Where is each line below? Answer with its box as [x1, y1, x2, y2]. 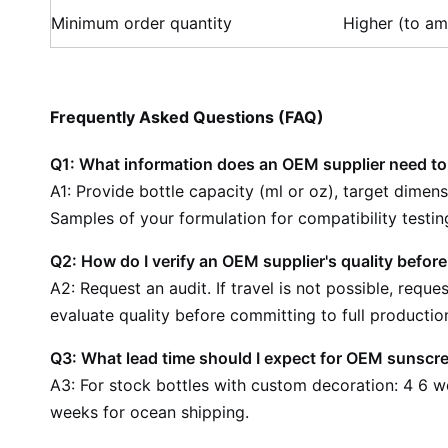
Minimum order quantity [51, 13, 232, 33]
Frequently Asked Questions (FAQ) [50, 107, 324, 127]
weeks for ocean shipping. [50, 402, 249, 422]
